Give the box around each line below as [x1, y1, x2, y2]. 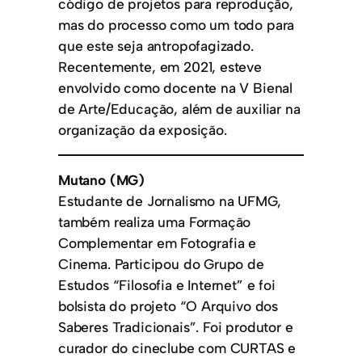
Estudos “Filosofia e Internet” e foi [58, 276, 276, 294]
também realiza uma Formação [58, 213, 251, 231]
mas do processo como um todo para [58, 15, 295, 33]
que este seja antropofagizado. [58, 36, 254, 54]
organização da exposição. [58, 120, 227, 138]
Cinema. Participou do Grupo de [58, 255, 264, 273]
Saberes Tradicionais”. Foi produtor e [58, 318, 293, 336]
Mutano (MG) [58, 171, 145, 189]
